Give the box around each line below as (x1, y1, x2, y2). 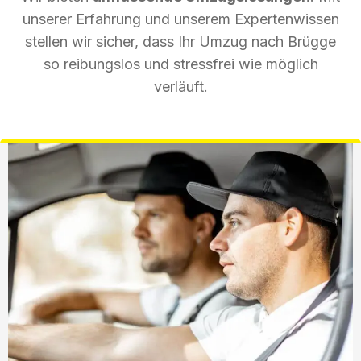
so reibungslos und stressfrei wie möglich (43, 55, 318, 73)
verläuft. (153, 77, 208, 95)
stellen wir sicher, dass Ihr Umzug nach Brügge (25, 32, 336, 50)
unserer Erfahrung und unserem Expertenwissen (22, 10, 339, 27)
